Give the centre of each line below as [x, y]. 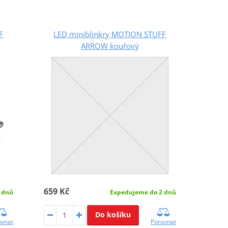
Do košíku [113, 214]
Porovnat [163, 221]
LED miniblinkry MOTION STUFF [110, 34]
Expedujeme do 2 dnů [143, 192]
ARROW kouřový [110, 46]
